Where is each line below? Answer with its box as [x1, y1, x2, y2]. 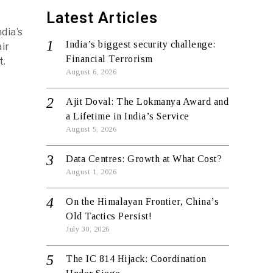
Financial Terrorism [66, 54, 153, 64]
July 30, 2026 [66, 225, 110, 233]
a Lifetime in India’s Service [66, 111, 190, 121]
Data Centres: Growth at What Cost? [66, 154, 222, 164]
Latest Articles [46, 9, 158, 27]
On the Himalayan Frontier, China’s [66, 196, 219, 207]
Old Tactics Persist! [66, 211, 152, 221]
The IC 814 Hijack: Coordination [66, 253, 207, 264]
